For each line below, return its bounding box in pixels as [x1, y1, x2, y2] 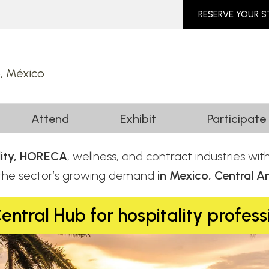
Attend [31, 112, 69, 126]
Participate [207, 112, 266, 126]
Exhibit [120, 112, 156, 126]
